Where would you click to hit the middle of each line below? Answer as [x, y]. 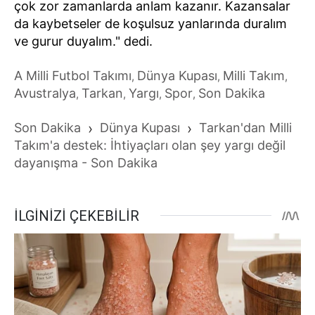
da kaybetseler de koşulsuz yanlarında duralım [150, 23]
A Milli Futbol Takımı [73, 75]
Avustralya [45, 93]
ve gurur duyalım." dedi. [83, 41]
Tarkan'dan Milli [245, 127]
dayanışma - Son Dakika [86, 162]
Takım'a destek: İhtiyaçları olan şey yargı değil [150, 145]
